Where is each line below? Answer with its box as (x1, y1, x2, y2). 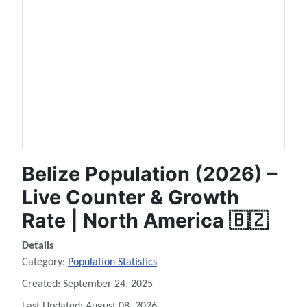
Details (22, 241, 53, 252)
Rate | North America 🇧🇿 (22, 208, 269, 233)
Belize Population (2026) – (22, 162, 277, 186)
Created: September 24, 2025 (22, 279, 153, 291)
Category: (22, 257, 68, 269)
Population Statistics (68, 257, 157, 269)
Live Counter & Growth (22, 185, 239, 210)
